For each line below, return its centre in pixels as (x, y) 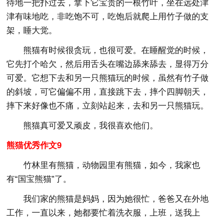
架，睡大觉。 (32, 30)
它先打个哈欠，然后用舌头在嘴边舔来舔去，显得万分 (108, 64)
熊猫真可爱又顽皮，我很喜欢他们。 (91, 125)
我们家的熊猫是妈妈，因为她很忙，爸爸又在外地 (116, 199)
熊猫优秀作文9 (34, 145)
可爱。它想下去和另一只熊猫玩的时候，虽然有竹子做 (108, 78)
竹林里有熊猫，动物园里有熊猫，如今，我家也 (112, 165)
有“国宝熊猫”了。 (39, 179)
